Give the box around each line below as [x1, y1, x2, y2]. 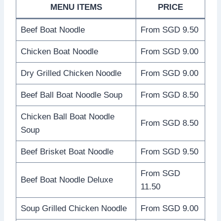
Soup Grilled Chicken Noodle [20, 203, 127, 213]
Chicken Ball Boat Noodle [20, 111, 114, 121]
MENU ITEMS [50, 2, 102, 12]
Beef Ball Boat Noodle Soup [20, 90, 122, 100]
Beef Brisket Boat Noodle [20, 147, 113, 156]
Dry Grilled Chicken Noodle [20, 68, 121, 78]
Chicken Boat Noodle [20, 46, 98, 56]
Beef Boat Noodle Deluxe [20, 175, 113, 184]
